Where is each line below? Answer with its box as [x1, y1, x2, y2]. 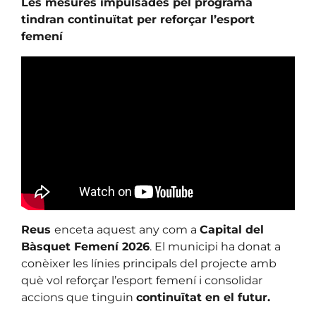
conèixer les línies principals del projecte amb [21, 257, 276, 271]
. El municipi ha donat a [150, 240, 281, 254]
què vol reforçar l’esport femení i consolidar [21, 274, 262, 288]
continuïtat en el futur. [136, 291, 270, 305]
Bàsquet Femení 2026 [21, 240, 150, 254]
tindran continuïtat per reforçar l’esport [21, 13, 255, 27]
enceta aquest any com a [54, 223, 200, 237]
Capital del [200, 223, 264, 237]
